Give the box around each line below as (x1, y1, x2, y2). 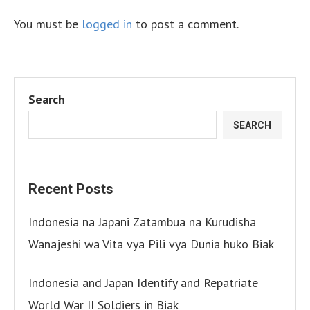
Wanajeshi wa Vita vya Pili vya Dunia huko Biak (28, 236, 274, 252)
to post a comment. (132, 16, 239, 32)
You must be (14, 16, 82, 32)
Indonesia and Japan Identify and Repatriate (28, 275, 258, 291)
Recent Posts (28, 181, 113, 197)
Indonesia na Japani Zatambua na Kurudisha (28, 214, 256, 230)
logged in (82, 16, 132, 32)
